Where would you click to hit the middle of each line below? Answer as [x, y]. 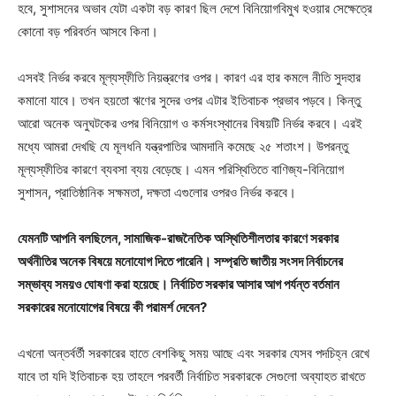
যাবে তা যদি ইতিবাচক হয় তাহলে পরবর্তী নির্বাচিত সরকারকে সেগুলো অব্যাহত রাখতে [191, 376]
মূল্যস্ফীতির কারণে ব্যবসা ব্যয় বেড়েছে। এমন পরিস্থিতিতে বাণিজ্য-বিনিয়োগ [181, 169]
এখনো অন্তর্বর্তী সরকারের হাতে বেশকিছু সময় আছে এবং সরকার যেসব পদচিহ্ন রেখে [194, 353]
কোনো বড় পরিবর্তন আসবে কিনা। [88, 31]
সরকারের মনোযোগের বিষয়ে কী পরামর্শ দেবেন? [112, 307]
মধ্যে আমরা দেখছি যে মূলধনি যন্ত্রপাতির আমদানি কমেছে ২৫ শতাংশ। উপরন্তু [183, 146]
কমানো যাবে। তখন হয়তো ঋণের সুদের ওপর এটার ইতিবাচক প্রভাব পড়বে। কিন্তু [189, 100]
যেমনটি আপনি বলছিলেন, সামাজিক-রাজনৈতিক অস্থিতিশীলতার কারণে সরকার [178, 238]
